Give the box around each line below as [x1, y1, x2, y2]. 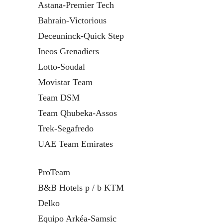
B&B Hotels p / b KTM [38, 182, 124, 193]
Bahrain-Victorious [38, 15, 107, 25]
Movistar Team [38, 77, 93, 87]
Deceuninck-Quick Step [38, 30, 124, 41]
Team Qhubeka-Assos [38, 108, 117, 118]
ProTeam [38, 167, 70, 177]
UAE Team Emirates [38, 138, 113, 149]
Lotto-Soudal [38, 61, 85, 72]
